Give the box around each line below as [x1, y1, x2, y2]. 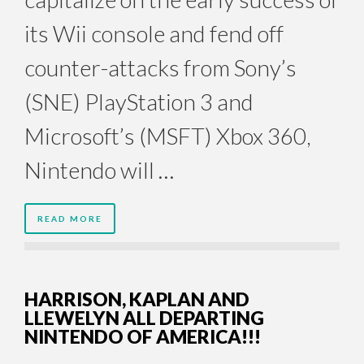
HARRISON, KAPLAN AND [24, 288, 249, 311]
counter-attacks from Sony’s [24, 54, 297, 82]
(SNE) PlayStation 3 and [24, 88, 253, 116]
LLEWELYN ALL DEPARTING [24, 306, 264, 330]
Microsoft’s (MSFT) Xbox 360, [24, 122, 311, 150]
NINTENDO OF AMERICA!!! [24, 325, 261, 349]
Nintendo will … [24, 156, 174, 184]
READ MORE [37, 214, 102, 224]
